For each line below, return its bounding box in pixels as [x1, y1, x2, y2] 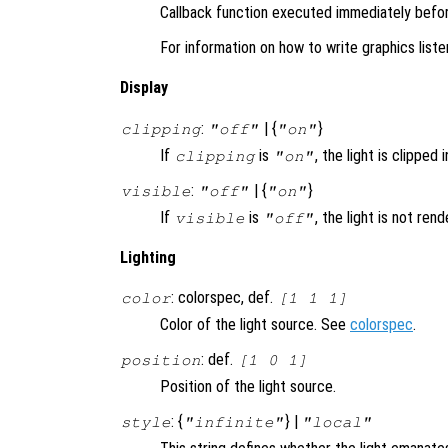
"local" [302, 414, 373, 431]
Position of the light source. [160, 377, 336, 397]
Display [120, 78, 168, 98]
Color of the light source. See [160, 315, 350, 335]
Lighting [120, 247, 176, 267]
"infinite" [183, 414, 284, 431]
